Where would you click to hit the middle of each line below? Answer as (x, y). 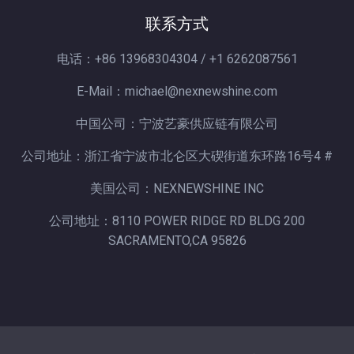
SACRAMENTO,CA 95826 (177, 241)
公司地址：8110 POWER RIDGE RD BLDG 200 (177, 221)
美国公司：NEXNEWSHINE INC (177, 189)
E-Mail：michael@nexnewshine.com (177, 92)
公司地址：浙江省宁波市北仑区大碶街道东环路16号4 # (177, 156)
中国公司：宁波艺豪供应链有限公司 (177, 124)
